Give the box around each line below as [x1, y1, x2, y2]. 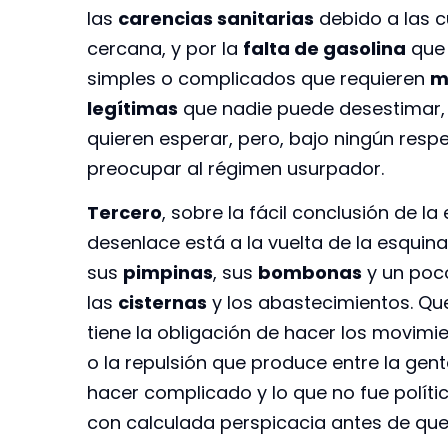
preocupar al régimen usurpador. [87, 155, 384, 181]
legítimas [87, 95, 178, 121]
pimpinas [123, 260, 213, 286]
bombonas [258, 260, 362, 286]
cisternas [118, 290, 207, 316]
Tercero [87, 200, 162, 226]
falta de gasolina [243, 35, 406, 61]
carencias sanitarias [118, 5, 314, 31]
